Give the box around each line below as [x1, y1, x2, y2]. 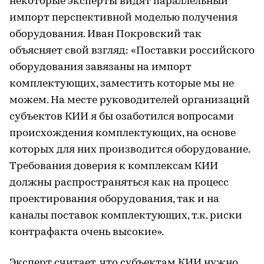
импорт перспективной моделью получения [9, 12, 237, 24]
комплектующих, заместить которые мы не [9, 78, 234, 90]
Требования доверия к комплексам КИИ [9, 161, 218, 173]
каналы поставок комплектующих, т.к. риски [9, 210, 242, 222]
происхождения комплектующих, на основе [9, 128, 236, 140]
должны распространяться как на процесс [9, 177, 229, 189]
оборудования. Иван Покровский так [9, 29, 202, 41]
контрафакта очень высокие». [9, 227, 164, 239]
